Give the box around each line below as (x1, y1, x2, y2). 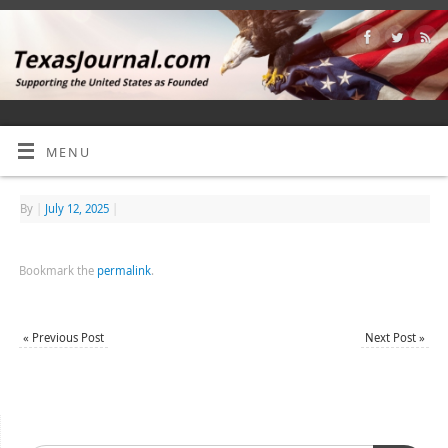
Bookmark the (18, 262, 97, 278)
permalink (96, 262, 151, 278)
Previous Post (28, 329, 104, 345)
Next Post (365, 329, 420, 345)
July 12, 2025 (44, 200, 109, 216)
